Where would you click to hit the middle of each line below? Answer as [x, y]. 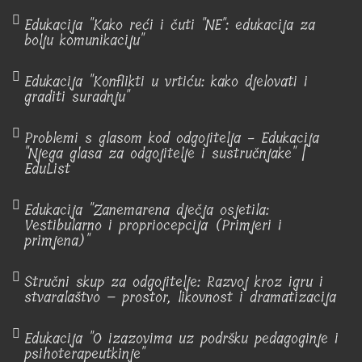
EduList [47, 169]
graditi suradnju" [80, 97]
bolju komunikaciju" [84, 40]
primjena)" [57, 241]
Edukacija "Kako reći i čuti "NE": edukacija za [170, 25]
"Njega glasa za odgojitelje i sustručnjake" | [165, 154]
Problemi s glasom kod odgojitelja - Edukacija [172, 138]
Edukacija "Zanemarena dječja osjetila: [147, 210]
